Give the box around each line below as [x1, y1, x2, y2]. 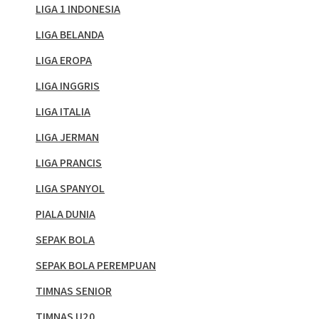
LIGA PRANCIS [36, 155, 102, 171]
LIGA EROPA [36, 53, 92, 68]
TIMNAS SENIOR [36, 283, 112, 299]
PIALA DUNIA [36, 206, 95, 222]
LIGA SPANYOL [36, 181, 105, 197]
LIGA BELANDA [36, 27, 104, 43]
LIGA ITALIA [36, 104, 90, 120]
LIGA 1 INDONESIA [36, 1, 120, 17]
